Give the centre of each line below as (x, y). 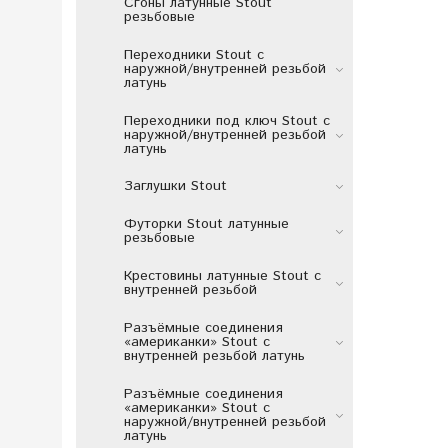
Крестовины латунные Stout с (222, 275)
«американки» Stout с (196, 341)
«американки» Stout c (196, 407)
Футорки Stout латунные (206, 224)
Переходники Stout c (193, 54)
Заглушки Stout (175, 186)
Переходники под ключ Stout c (226, 120)
